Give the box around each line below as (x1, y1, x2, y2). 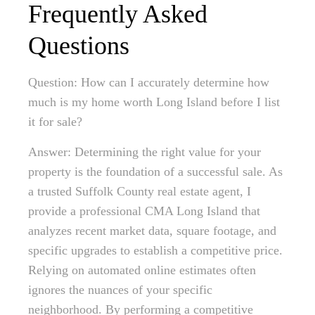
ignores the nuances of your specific (28, 283, 212, 297)
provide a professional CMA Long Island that (28, 204, 260, 219)
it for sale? (28, 115, 82, 129)
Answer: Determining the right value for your (28, 145, 261, 160)
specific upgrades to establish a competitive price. (28, 243, 283, 258)
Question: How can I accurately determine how (28, 75, 269, 90)
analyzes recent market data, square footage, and (28, 224, 276, 238)
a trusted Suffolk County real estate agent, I (28, 184, 251, 199)
